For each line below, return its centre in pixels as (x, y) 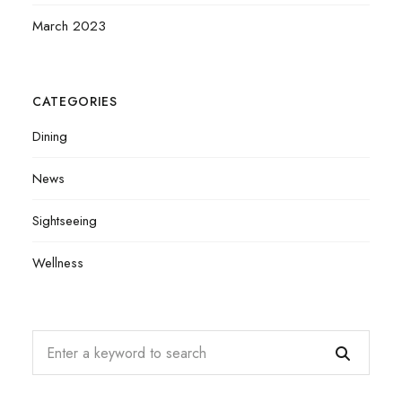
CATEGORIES (74, 102)
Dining (49, 137)
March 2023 (69, 26)
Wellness (57, 263)
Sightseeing (64, 221)
